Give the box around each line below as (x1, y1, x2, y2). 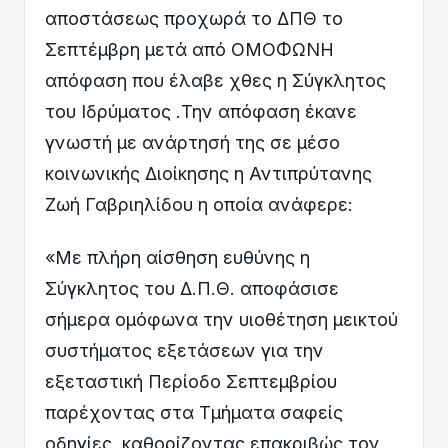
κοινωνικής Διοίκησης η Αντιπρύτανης (45, 163, 372, 184)
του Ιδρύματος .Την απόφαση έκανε (45, 101, 357, 122)
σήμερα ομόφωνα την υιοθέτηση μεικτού (45, 308, 398, 330)
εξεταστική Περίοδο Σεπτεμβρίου (45, 370, 337, 392)
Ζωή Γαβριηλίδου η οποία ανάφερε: (45, 194, 353, 215)
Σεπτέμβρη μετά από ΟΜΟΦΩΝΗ (45, 39, 334, 60)
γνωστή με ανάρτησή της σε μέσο (45, 132, 340, 153)
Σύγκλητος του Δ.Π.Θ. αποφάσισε (45, 277, 339, 299)
